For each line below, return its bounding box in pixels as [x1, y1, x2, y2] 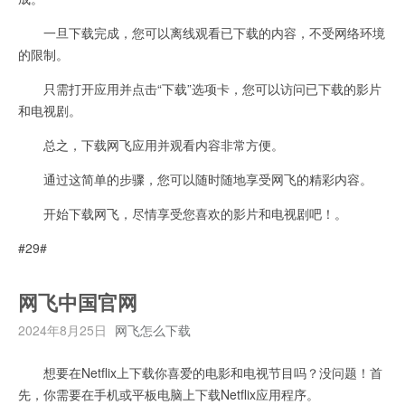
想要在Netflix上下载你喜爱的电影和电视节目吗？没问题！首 [18, 363, 382, 381]
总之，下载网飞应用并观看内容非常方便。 [18, 135, 284, 154]
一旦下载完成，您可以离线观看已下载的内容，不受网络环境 [18, 23, 385, 42]
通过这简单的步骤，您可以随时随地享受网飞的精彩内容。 [18, 169, 372, 188]
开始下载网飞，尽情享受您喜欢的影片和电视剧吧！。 [18, 203, 347, 222]
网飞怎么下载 [115, 320, 191, 339]
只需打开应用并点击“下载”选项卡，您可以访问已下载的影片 [18, 79, 381, 98]
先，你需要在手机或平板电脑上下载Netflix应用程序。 [18, 384, 319, 403]
